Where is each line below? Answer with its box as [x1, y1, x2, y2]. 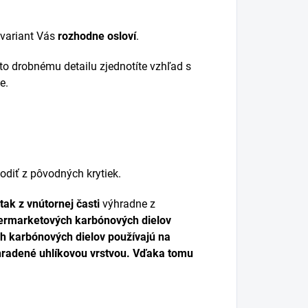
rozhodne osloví [55, 30, 136, 43]
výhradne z [100, 197, 155, 210]
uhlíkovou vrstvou [39, 247, 126, 260]
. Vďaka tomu [126, 247, 193, 260]
